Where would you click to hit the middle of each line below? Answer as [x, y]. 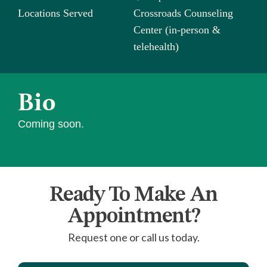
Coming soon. [51, 124]
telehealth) [156, 47]
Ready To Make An [133, 196]
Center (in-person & [177, 30]
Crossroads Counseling [183, 13]
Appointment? [133, 217]
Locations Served [55, 13]
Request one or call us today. [133, 237]
